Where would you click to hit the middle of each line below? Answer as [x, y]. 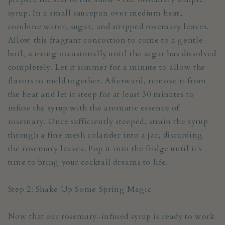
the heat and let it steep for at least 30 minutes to [101, 94]
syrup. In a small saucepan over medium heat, [95, 13]
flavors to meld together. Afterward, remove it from [107, 81]
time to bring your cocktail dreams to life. [88, 162]
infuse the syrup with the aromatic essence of [94, 108]
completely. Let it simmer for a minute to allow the [106, 67]
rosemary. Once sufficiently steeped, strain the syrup [108, 121]
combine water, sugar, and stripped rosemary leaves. [108, 26]
